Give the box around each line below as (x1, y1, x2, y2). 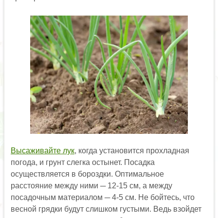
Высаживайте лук (10, 146, 74, 155)
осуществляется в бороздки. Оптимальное (10, 170, 164, 179)
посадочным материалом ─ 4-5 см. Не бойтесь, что (10, 193, 195, 202)
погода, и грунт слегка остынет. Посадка (10, 158, 155, 167)
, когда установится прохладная (74, 146, 189, 155)
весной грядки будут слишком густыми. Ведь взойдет (10, 205, 201, 214)
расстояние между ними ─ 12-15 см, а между (10, 182, 172, 190)
